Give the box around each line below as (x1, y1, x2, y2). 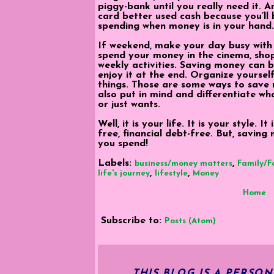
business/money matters (135, 159, 232, 168)
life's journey (98, 169, 150, 177)
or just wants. (98, 99, 160, 109)
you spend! (98, 138, 148, 149)
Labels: (98, 158, 135, 168)
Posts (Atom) (165, 217, 216, 225)
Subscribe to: (101, 215, 165, 226)
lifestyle (155, 169, 188, 177)
